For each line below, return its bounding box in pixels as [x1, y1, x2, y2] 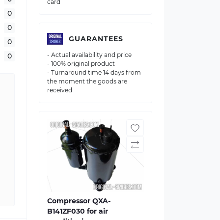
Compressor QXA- [47, 196, 110, 205]
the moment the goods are [47, 78, 127, 85]
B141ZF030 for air [47, 206, 108, 216]
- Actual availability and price [47, 51, 132, 58]
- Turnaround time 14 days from [47, 69, 141, 76]
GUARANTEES [69, 34, 123, 43]
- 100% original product [47, 60, 115, 67]
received [47, 86, 72, 94]
